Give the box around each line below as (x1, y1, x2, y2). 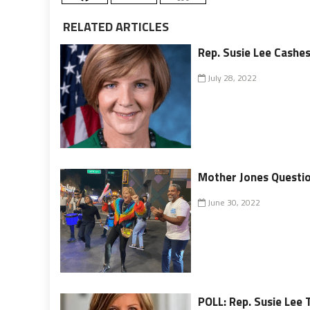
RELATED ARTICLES (60, 17, 169, 36)
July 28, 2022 (206, 71, 257, 84)
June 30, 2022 (206, 195, 261, 209)
